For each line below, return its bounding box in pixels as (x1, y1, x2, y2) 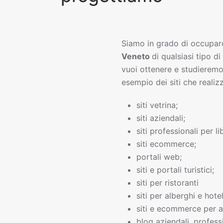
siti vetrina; (136, 100, 178, 111)
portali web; (136, 152, 182, 162)
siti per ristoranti (136, 178, 199, 188)
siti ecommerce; (136, 139, 196, 149)
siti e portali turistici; (136, 165, 214, 175)
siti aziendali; (136, 113, 185, 123)
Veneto (121, 51, 152, 62)
